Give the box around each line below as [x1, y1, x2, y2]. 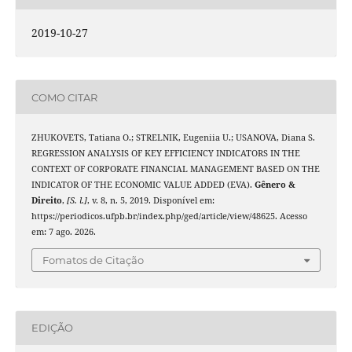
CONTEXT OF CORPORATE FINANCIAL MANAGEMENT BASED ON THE [31, 163, 320, 175]
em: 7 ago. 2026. [31, 226, 96, 238]
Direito [31, 195, 62, 207]
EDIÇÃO [31, 321, 73, 335]
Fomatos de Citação [42, 253, 144, 266]
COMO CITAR [31, 90, 97, 104]
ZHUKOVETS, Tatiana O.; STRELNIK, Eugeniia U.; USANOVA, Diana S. [31, 132, 315, 144]
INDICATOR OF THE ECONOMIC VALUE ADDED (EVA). [31, 179, 255, 191]
